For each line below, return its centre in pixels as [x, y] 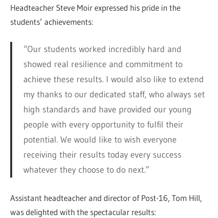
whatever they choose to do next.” [86, 170]
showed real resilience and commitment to [103, 64]
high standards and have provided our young [107, 110]
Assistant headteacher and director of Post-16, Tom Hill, [106, 198]
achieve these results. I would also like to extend [113, 80]
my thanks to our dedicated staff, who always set [114, 95]
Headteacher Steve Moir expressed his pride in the [96, 8]
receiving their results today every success [102, 155]
